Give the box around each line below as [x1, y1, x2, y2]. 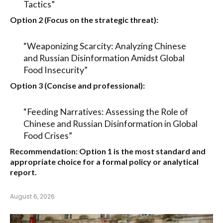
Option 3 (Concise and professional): [10, 81, 145, 91]
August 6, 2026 [10, 192, 55, 201]
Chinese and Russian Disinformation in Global [23, 118, 198, 129]
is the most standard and [112, 146, 206, 156]
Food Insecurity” [23, 64, 88, 76]
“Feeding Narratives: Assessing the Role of [23, 106, 188, 117]
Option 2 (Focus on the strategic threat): [10, 15, 158, 25]
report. [10, 167, 37, 177]
